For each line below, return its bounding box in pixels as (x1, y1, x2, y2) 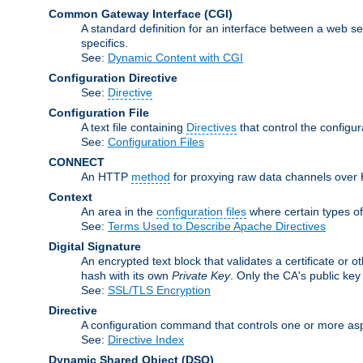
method (131, 169, 170, 183)
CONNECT (49, 155, 105, 169)
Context (49, 190, 92, 203)
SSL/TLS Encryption (108, 283, 211, 297)
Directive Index (108, 332, 184, 346)
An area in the (81, 204, 156, 218)
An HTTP (81, 169, 131, 183)
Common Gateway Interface (49, 6, 201, 20)
